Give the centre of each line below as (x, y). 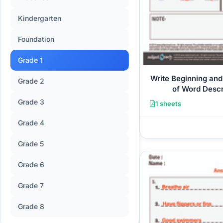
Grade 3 (31, 102)
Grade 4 (31, 123)
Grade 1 (30, 60)
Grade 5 (31, 144)
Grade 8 (31, 206)
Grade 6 (31, 165)
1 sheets (168, 103)
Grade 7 (31, 185)
